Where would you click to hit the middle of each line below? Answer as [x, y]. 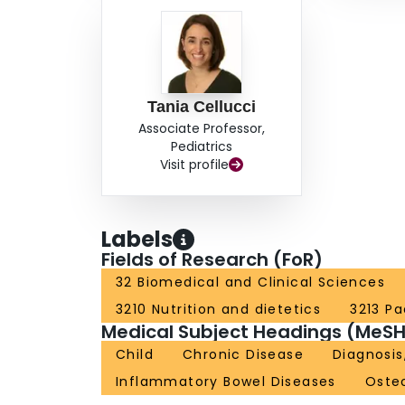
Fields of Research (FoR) [212, 260]
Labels [137, 240]
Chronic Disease [243, 355]
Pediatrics [202, 147]
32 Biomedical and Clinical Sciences [250, 283]
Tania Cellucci [202, 107]
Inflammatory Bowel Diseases [226, 382]
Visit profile [195, 165]
